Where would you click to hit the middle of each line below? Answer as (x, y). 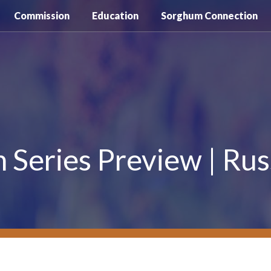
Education (116, 15)
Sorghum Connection (210, 15)
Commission (42, 15)
